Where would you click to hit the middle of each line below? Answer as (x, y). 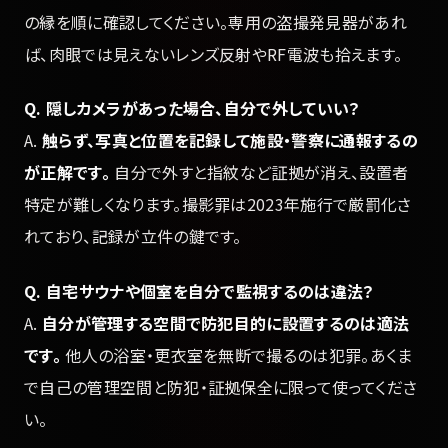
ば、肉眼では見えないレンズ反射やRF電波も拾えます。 (213, 54)
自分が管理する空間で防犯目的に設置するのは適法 (225, 322)
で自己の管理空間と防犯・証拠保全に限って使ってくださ (221, 386)
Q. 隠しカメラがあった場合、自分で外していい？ (192, 108)
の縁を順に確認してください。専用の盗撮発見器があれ (216, 22)
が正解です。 (67, 172)
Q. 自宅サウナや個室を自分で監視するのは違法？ (199, 290)
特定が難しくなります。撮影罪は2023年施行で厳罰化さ (218, 204)
